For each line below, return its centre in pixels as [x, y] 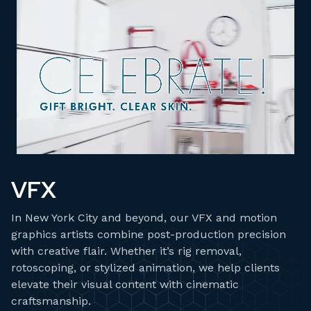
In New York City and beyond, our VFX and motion [144, 218]
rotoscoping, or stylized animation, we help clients [145, 268]
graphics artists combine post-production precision [149, 235]
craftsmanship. [51, 301]
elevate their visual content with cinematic [125, 285]
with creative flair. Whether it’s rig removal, [126, 251]
